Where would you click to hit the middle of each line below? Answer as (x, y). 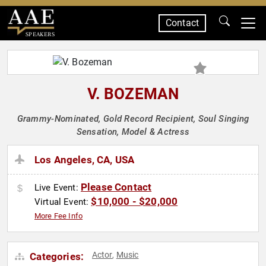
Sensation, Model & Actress (133, 132)
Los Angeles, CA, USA (85, 160)
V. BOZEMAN (133, 94)
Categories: (56, 257)
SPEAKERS (40, 34)
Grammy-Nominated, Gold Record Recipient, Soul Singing (133, 119)
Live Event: (58, 188)
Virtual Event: (63, 202)
